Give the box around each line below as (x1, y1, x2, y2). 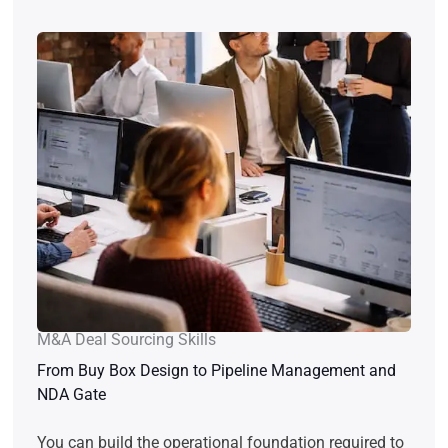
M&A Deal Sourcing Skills (37, 330, 216, 350)
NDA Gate (37, 385, 106, 405)
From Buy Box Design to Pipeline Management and (37, 361, 396, 381)
